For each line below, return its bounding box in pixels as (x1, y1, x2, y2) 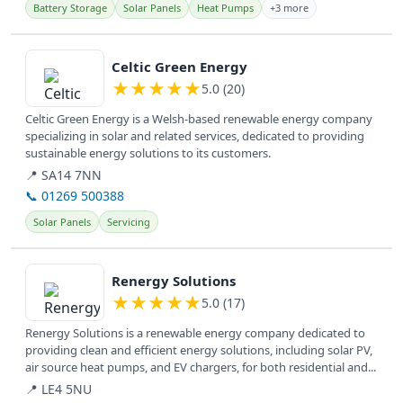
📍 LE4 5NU (25, 381, 92, 399)
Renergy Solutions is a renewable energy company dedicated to (25, 325, 365, 342)
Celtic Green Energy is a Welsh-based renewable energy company (25, 111, 372, 128)
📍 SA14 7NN (25, 166, 102, 184)
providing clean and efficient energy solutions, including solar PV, (25, 342, 372, 359)
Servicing (107, 215, 150, 229)
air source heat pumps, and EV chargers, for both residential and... (25, 359, 376, 376)
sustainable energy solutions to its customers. (25, 145, 271, 162)
